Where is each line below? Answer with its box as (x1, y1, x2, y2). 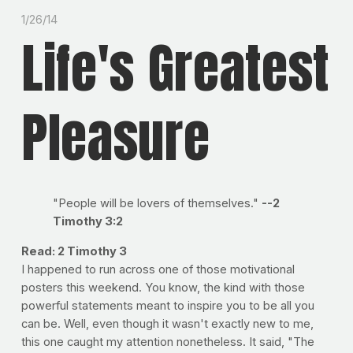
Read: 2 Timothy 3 (20, 243, 127, 258)
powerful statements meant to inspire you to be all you (20, 298, 314, 313)
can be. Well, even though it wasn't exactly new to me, (20, 316, 314, 331)
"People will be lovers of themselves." (52, 195, 262, 210)
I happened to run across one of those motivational (20, 262, 295, 277)
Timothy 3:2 (52, 214, 123, 229)
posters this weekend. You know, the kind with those (20, 280, 305, 295)
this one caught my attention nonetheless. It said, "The (20, 334, 314, 349)
